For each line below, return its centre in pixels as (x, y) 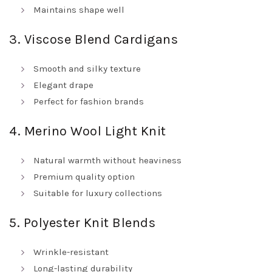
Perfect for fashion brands (89, 101)
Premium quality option (84, 177)
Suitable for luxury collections (98, 193)
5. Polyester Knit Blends (82, 223)
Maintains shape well (79, 10)
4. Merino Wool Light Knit (88, 131)
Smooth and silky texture (87, 69)
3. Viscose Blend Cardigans (93, 39)
